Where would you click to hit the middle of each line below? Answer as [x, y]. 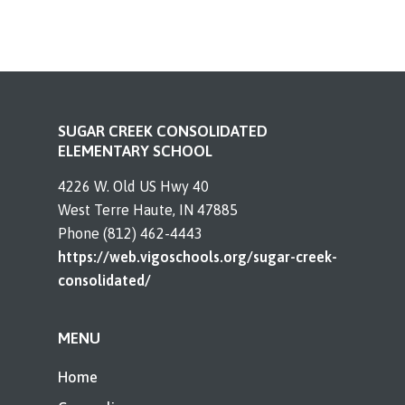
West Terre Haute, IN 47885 [148, 210]
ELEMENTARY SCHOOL [135, 151]
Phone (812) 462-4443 [130, 233]
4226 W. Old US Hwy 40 [133, 186]
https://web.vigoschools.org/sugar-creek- [198, 257]
